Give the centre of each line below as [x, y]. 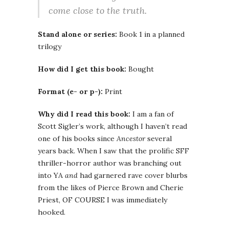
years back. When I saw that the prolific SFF [113, 151]
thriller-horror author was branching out [110, 163]
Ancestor [131, 139]
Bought [140, 69]
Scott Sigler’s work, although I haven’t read [112, 127]
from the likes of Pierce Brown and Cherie [111, 188]
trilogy [50, 47]
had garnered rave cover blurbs [133, 176]
